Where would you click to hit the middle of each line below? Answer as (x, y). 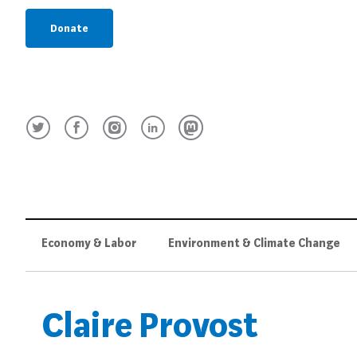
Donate (69, 28)
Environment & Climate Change (254, 243)
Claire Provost (149, 326)
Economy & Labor (89, 243)
